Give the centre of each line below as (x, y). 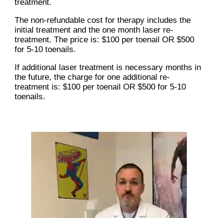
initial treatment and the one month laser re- (94, 30)
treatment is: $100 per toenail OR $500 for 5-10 (100, 87)
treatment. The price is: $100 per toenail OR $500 (104, 40)
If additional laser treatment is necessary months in (108, 68)
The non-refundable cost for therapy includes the (103, 20)
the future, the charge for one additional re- (92, 77)
